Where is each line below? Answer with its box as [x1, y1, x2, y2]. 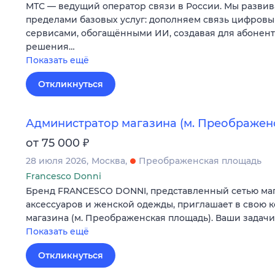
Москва [91, 155, 125, 166]
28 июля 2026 [26, 155, 87, 166]
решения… [26, 41, 75, 53]
